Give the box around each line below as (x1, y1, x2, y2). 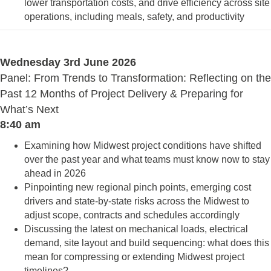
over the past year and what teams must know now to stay (24, 154, 270, 165)
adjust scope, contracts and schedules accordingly (24, 210, 240, 220)
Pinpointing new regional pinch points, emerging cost (24, 182, 251, 192)
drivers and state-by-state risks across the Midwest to (24, 196, 249, 206)
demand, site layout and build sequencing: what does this (24, 238, 269, 248)
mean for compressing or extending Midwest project (24, 252, 244, 262)
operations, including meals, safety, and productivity (24, 11, 244, 22)
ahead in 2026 (24, 168, 86, 178)
